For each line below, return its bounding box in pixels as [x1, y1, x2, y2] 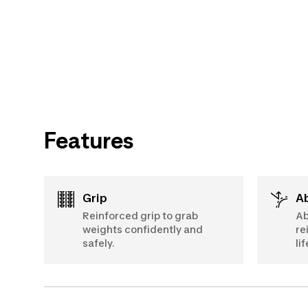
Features [44, 126, 133, 154]
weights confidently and [82, 223, 203, 235]
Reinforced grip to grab [82, 209, 198, 221]
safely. [82, 236, 115, 249]
